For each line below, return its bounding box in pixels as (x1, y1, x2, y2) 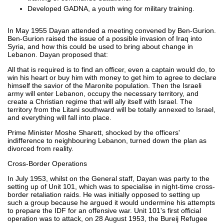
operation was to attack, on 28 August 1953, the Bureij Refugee (7, 214, 207, 222)
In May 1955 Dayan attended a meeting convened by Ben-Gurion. (7, 26, 216, 34)
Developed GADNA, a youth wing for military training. (27, 4, 194, 12)
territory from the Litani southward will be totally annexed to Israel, (7, 105, 215, 113)
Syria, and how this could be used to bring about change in (7, 42, 193, 50)
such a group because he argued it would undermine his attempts (7, 198, 215, 206)
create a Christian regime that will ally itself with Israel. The (7, 97, 192, 105)
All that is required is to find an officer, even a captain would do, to (7, 65, 215, 73)
